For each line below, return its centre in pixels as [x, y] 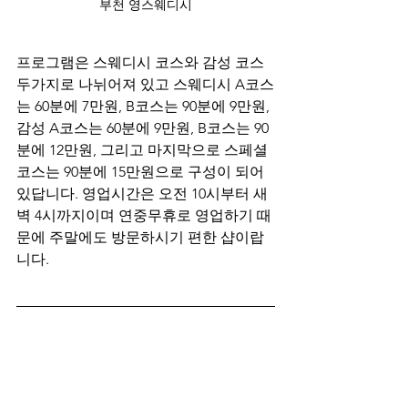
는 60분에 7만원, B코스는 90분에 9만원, [145, 106]
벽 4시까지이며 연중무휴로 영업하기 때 [144, 215]
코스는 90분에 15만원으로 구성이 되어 [142, 171]
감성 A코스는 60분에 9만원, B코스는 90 [143, 127]
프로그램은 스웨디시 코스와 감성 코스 [142, 62]
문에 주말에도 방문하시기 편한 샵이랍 [140, 237]
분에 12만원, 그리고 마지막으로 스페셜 [144, 149]
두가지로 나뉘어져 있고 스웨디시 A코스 [145, 84]
